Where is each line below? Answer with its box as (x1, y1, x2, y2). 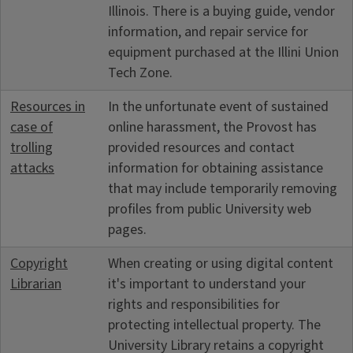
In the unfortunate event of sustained (108, 96, 329, 117)
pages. (108, 219, 147, 240)
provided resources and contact (108, 137, 295, 158)
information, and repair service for (108, 21, 308, 42)
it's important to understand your (108, 273, 306, 294)
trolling (10, 137, 53, 158)
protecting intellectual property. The (108, 314, 321, 335)
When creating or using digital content (108, 253, 333, 273)
